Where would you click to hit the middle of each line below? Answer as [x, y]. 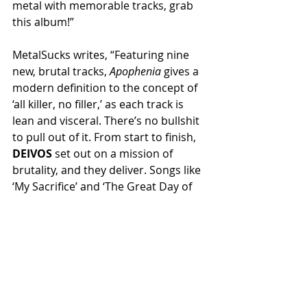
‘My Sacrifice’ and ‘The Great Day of [103, 186]
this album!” [43, 22]
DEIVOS [32, 153]
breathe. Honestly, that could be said [109, 219]
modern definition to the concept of [106, 88]
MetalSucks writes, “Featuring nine [102, 55]
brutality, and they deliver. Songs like [108, 170]
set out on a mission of [114, 153]
